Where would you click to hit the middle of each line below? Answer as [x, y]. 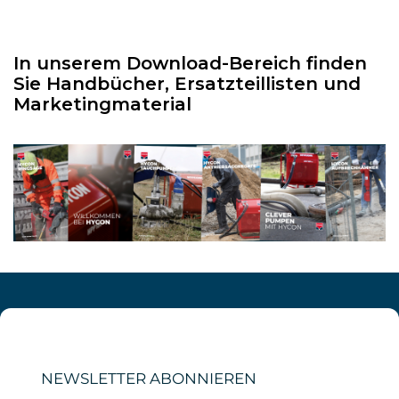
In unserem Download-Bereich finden [190, 64]
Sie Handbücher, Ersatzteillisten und [187, 84]
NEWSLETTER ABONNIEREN [149, 379]
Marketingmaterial [102, 105]
